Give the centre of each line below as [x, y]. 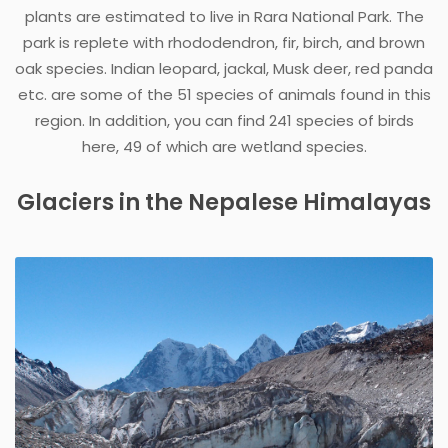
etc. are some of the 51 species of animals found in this [224, 94]
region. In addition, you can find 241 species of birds [224, 120]
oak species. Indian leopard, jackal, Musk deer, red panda [224, 68]
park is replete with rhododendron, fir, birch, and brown [224, 42]
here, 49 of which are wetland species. [224, 146]
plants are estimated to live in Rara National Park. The [224, 16]
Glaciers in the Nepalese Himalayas [224, 201]
